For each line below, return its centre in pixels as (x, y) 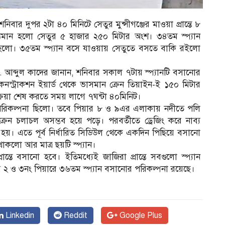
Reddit (75, 216)
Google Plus (140, 216)
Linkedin (19, 216)
